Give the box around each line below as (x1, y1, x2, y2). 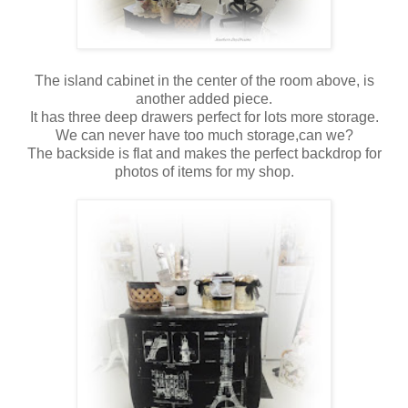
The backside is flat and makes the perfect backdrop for (26, 145, 382, 161)
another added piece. (136, 90, 272, 107)
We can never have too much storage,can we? (55, 127, 353, 143)
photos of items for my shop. (114, 163, 294, 179)
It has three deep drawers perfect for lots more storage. (29, 108, 379, 125)
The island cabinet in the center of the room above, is (34, 72, 374, 88)
